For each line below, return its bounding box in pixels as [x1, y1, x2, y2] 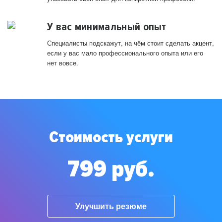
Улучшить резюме [75, 200, 147, 212]
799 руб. [67, 155, 155, 184]
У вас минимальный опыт [47, 20, 166, 34]
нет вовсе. [47, 58, 78, 68]
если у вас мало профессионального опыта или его [47, 48, 203, 58]
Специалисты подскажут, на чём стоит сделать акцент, [47, 38, 214, 48]
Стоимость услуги [49, 128, 173, 148]
